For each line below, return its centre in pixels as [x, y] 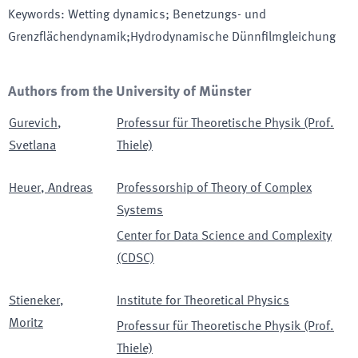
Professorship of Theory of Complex [214, 189]
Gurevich [33, 124]
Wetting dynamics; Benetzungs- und [167, 15]
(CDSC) [135, 259]
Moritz [26, 324]
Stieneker [34, 301]
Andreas [70, 189]
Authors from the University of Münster [129, 92]
